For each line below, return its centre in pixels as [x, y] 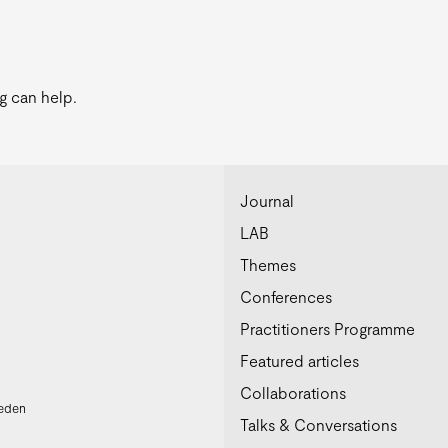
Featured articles [299, 361]
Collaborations [293, 393]
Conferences [286, 297]
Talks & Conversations [318, 425]
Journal [267, 201]
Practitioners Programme [327, 329]
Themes [268, 265]
